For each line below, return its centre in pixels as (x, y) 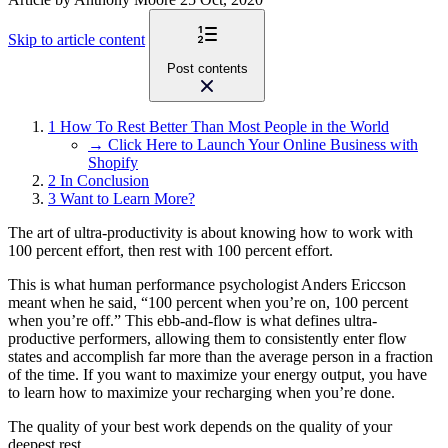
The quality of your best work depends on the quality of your (200, 427)
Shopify (113, 163)
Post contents (207, 69)
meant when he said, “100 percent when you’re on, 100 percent (208, 303)
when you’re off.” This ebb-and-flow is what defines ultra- (192, 321)
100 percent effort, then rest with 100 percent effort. (170, 251)
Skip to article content (76, 40)
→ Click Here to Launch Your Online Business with (253, 145)
